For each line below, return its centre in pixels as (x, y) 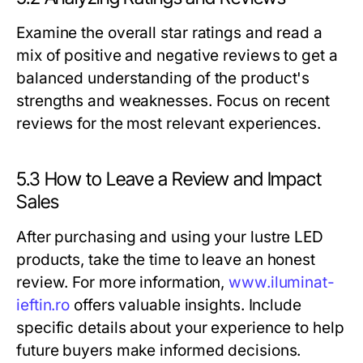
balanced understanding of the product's (163, 78)
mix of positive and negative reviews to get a (177, 56)
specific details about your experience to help (180, 328)
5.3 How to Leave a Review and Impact (169, 179)
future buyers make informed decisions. (159, 350)
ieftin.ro (43, 305)
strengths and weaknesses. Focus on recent (173, 101)
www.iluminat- (282, 282)
